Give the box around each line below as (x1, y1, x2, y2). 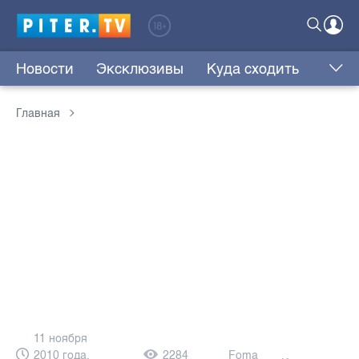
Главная (16, 107, 60, 121)
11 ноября (34, 331, 87, 345)
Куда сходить (206, 60, 299, 79)
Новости (16, 60, 74, 79)
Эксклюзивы (96, 60, 184, 79)
